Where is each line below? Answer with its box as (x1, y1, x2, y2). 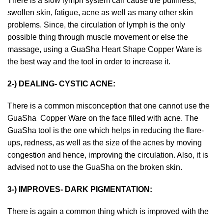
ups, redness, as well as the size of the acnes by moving (7, 138, 202, 147)
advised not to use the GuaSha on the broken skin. (7, 163, 182, 171)
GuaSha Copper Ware (7, 114, 88, 122)
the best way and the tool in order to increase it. (7, 57, 170, 66)
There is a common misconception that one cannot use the (7, 102, 210, 110)
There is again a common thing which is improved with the (7, 207, 209, 216)
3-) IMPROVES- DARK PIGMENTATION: (7, 185, 152, 193)
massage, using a (7, 45, 71, 54)
